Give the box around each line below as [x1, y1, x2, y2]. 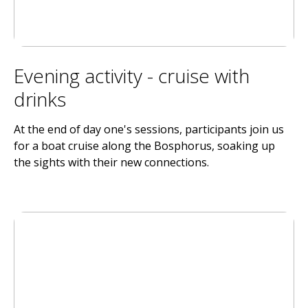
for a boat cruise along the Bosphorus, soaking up [14, 138, 275, 153]
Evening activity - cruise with [14, 63, 250, 89]
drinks [14, 86, 66, 112]
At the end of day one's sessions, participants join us [14, 122, 284, 137]
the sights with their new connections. [14, 155, 209, 170]
